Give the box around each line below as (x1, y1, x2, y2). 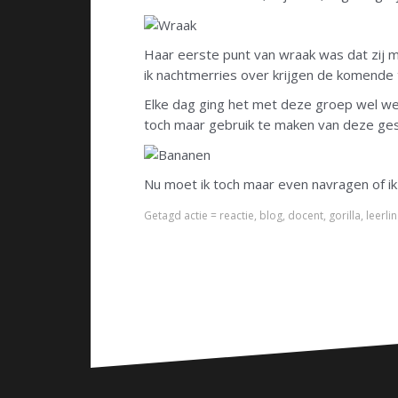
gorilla (329, 208, 361, 224)
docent (288, 208, 323, 224)
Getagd (144, 208, 184, 224)
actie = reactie (184, 208, 254, 224)
